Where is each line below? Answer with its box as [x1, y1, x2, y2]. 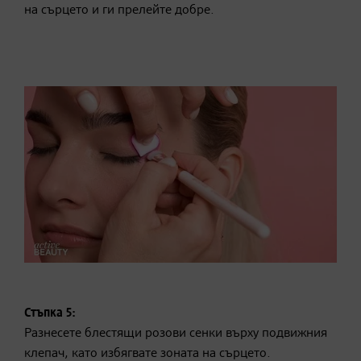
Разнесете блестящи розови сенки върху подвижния [24, 327, 327, 341]
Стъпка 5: [24, 307, 76, 321]
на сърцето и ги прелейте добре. [24, 4, 214, 18]
